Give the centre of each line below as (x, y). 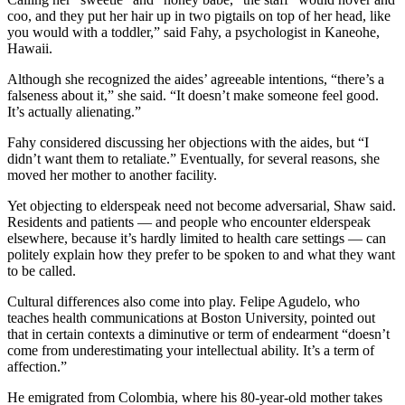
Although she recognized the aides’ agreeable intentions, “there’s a (196, 79)
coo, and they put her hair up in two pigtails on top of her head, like (199, 15)
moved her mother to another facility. (112, 174)
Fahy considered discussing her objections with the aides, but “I (188, 142)
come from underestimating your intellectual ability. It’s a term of (191, 350)
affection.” (37, 366)
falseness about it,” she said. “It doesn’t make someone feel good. (193, 95)
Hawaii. (30, 48)
